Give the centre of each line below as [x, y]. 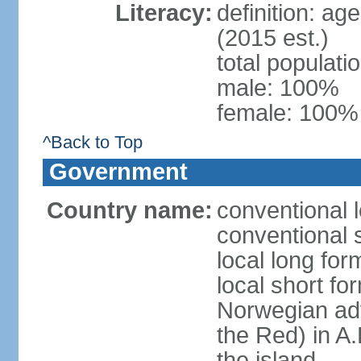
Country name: [129, 210]
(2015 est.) [272, 38]
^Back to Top [92, 142]
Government [118, 172]
